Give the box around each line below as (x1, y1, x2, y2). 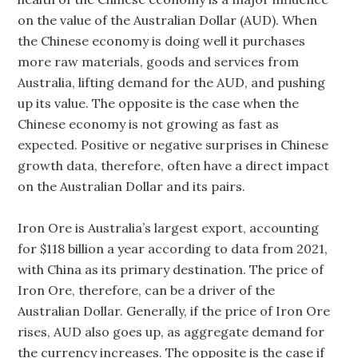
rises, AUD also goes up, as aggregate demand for (18, 324, 325, 340)
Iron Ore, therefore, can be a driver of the (18, 282, 276, 299)
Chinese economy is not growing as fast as (18, 116, 280, 133)
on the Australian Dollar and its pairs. (18, 178, 246, 195)
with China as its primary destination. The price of (18, 261, 324, 278)
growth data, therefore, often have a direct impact (18, 157, 330, 174)
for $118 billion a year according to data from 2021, (18, 241, 328, 257)
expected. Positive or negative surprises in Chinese (18, 137, 329, 153)
